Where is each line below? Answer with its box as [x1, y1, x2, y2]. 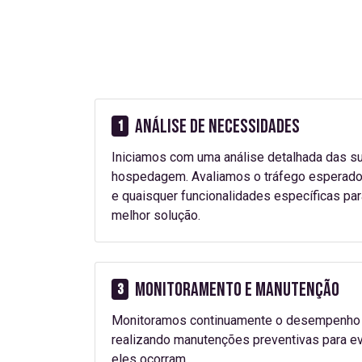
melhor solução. [112, 208, 200, 223]
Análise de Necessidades [135, 115, 301, 138]
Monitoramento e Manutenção [135, 278, 340, 301]
